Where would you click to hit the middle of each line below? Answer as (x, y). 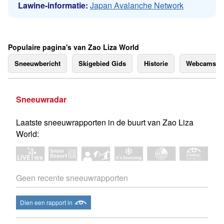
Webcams (201, 63)
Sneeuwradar (41, 99)
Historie (156, 63)
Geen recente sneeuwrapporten (72, 178)
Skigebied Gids (102, 63)
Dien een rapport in (46, 202)
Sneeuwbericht (37, 63)
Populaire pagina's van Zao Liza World (73, 47)
